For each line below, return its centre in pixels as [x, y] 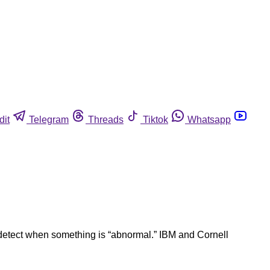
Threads [106, 119]
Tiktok [155, 119]
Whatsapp [209, 119]
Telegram [49, 119]
